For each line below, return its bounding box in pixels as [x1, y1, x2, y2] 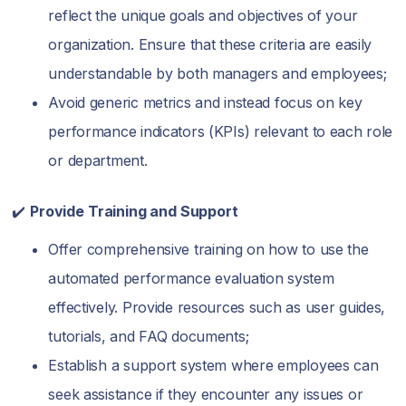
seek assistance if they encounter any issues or [48, 385, 363, 403]
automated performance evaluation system [48, 269, 334, 287]
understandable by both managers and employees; [48, 64, 387, 82]
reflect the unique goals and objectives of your [48, 6, 358, 24]
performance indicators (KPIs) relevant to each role [48, 122, 393, 140]
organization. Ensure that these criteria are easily [48, 35, 372, 53]
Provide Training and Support [30, 202, 238, 220]
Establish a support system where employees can [48, 356, 379, 374]
